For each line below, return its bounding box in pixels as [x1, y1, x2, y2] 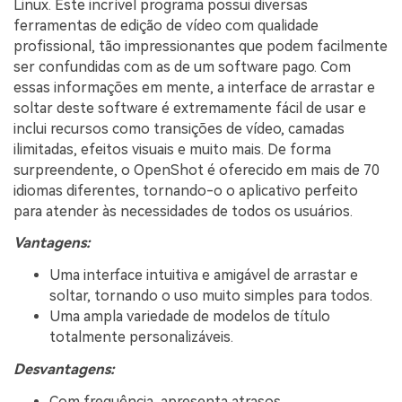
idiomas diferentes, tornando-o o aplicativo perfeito [13, 181, 358, 199]
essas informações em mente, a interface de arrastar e [13, 78, 375, 96]
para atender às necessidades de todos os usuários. [13, 202, 353, 220]
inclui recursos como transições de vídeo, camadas [13, 119, 345, 137]
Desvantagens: [13, 360, 115, 378]
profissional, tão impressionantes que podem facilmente [13, 37, 388, 55]
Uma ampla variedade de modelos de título [49, 308, 330, 326]
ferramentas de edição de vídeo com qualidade [13, 16, 319, 34]
